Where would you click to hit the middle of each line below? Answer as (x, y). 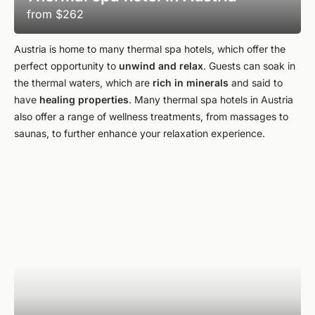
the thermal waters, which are (83, 83)
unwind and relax (161, 66)
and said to (256, 83)
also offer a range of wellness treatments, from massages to (151, 116)
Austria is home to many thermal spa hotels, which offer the (150, 49)
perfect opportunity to (66, 66)
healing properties (84, 99)
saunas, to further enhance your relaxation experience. (140, 133)
